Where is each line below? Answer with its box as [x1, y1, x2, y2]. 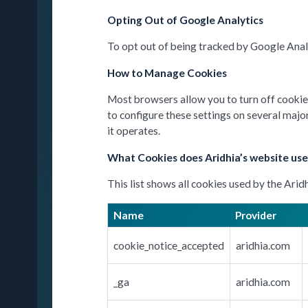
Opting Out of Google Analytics [107, 13, 264, 26]
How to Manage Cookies [107, 66, 228, 79]
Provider [235, 208, 277, 221]
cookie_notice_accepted [113, 239, 225, 252]
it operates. [107, 124, 161, 137]
